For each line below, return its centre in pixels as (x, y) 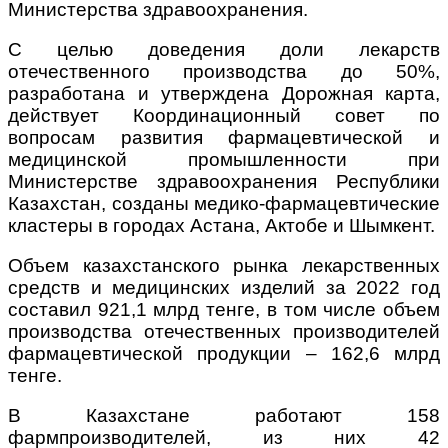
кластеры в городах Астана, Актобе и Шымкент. (221, 226)
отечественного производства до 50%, (224, 72)
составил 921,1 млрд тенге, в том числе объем (224, 310)
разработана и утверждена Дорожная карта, (224, 94)
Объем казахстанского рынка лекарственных (224, 266)
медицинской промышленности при (224, 160)
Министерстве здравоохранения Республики (224, 182)
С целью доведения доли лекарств (224, 50)
